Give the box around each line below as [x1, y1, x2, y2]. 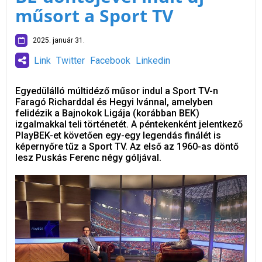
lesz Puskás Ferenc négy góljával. [15, 151, 161, 163]
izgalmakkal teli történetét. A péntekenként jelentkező [15, 118, 243, 130]
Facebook [90, 54, 130, 66]
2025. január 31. [27, 36, 85, 44]
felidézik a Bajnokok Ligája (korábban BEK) [15, 107, 199, 119]
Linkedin [136, 54, 170, 66]
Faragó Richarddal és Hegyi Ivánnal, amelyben [15, 96, 213, 108]
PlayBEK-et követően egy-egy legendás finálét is [15, 129, 221, 141]
